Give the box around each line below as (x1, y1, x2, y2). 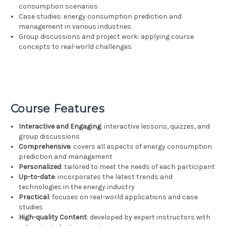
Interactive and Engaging (19, 122, 101, 131)
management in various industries (19, 22, 132, 31)
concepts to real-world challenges (19, 42, 132, 51)
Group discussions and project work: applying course (19, 32, 194, 41)
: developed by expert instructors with (87, 213, 211, 222)
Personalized (19, 162, 62, 172)
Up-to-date (19, 173, 55, 182)
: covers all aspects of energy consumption (70, 142, 212, 151)
